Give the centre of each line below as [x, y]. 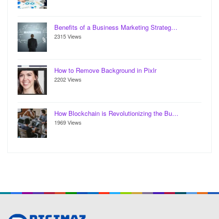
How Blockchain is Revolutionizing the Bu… [116, 113]
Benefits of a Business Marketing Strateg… [116, 27]
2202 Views [68, 79]
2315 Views [68, 36]
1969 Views [68, 122]
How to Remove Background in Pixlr [105, 70]
